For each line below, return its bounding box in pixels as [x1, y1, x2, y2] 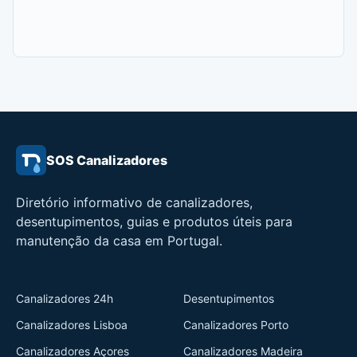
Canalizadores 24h [16, 292, 113, 305]
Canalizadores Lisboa [16, 318, 127, 331]
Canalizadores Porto [183, 318, 288, 331]
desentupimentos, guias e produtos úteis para [16, 214, 292, 229]
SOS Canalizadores [46, 152, 167, 168]
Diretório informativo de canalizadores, [16, 194, 253, 210]
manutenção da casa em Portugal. [16, 233, 222, 249]
